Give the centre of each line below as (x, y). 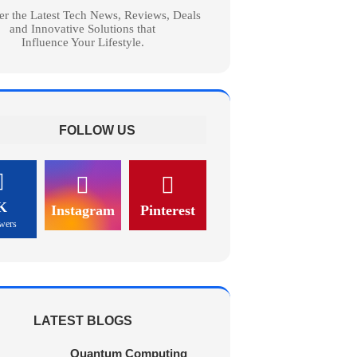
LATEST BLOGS (82, 320)
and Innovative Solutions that (83, 28)
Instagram (82, 210)
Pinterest (168, 210)
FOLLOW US (97, 130)
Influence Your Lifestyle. (82, 42)
